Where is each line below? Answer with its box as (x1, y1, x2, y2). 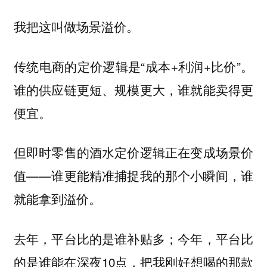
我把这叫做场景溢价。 (13, 17, 139, 36)
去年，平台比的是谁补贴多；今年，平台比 (13, 229, 254, 247)
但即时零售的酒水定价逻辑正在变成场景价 (13, 143, 254, 162)
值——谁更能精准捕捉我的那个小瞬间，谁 (13, 166, 254, 185)
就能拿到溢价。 (13, 190, 101, 208)
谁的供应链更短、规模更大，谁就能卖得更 (13, 80, 254, 98)
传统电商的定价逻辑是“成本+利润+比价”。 (13, 57, 254, 75)
